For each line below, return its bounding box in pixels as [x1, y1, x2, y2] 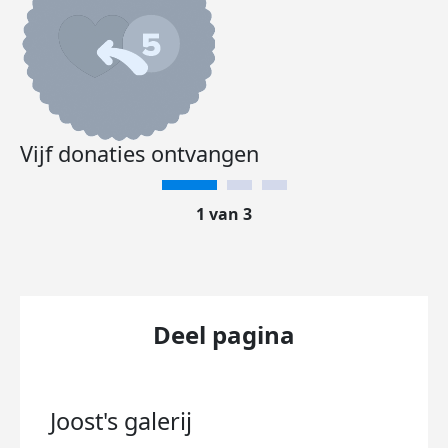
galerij [124, 405, 192, 437]
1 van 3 [196, 203, 252, 225]
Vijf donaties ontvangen [20, 139, 259, 168]
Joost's [50, 405, 124, 437]
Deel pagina [153, 318, 295, 351]
